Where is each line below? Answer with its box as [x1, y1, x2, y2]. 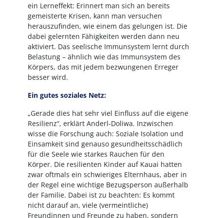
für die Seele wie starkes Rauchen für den [27, 149, 164, 159]
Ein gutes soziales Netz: [27, 91, 106, 100]
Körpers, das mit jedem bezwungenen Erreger [27, 62, 179, 72]
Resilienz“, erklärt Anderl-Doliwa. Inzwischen [27, 119, 173, 128]
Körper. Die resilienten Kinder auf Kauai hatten [27, 160, 182, 169]
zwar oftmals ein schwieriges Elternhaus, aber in [27, 170, 187, 179]
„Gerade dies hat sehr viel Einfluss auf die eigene [27, 109, 188, 118]
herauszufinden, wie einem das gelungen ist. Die [27, 21, 187, 31]
